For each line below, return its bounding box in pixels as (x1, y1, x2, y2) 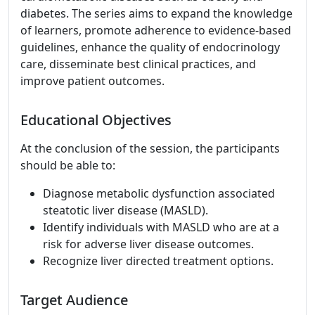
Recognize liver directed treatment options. (43, 253, 274, 269)
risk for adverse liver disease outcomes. (43, 236, 254, 252)
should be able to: (20, 157, 115, 173)
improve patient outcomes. (20, 73, 165, 89)
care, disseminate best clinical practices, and (20, 56, 256, 72)
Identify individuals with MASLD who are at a (43, 219, 279, 235)
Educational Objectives (20, 110, 172, 129)
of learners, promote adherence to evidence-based (20, 22, 291, 38)
